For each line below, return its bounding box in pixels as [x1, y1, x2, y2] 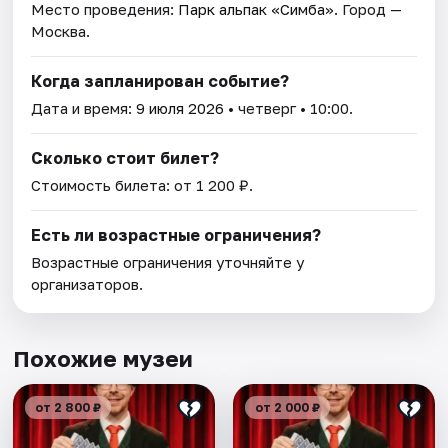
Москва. [31, 22, 91, 41]
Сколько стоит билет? [31, 148, 220, 169]
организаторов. [31, 275, 144, 294]
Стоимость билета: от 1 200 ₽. [31, 176, 254, 195]
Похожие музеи [13, 345, 194, 373]
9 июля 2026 [136, 99, 225, 118]
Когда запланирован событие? [31, 71, 290, 92]
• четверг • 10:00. [224, 99, 354, 118]
